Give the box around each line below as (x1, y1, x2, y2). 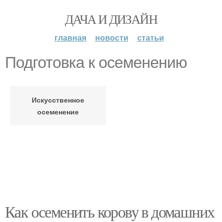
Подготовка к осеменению (5, 54, 187, 71)
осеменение (37, 107, 79, 116)
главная (54, 32, 86, 43)
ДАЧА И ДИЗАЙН (64, 10, 158, 27)
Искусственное (32, 95, 84, 105)
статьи (137, 32, 164, 43)
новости (95, 32, 128, 43)
